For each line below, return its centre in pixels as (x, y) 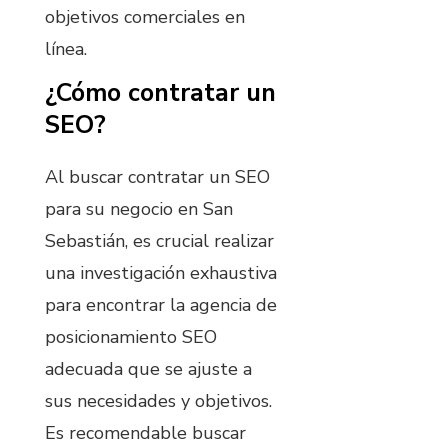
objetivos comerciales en (145, 16)
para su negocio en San (139, 209)
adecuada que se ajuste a (148, 369)
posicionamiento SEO (131, 337)
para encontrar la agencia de (161, 305)
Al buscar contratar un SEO (157, 177)
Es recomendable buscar (145, 433)
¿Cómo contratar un (160, 93)
